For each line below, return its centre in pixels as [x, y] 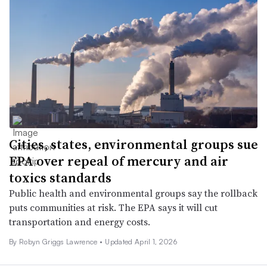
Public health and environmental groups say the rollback [133, 193]
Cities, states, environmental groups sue [133, 144]
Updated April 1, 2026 [141, 241]
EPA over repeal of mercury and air [119, 161]
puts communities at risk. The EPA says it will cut [113, 207]
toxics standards [60, 177]
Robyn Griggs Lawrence [59, 241]
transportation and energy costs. [80, 221]
